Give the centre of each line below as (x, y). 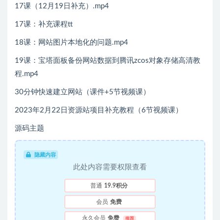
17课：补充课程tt (44, 25)
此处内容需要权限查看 (110, 167)
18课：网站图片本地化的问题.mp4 (71, 43)
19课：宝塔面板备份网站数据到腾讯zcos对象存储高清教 (108, 61)
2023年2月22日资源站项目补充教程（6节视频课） (99, 110)
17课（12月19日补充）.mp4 (62, 6)
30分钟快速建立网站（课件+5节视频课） (82, 92)
